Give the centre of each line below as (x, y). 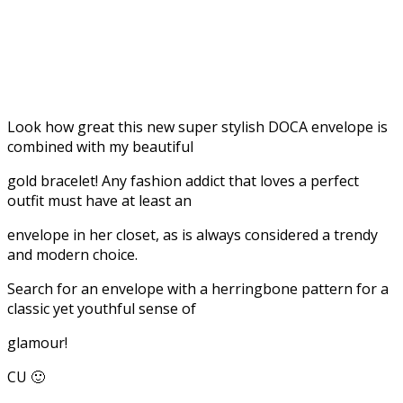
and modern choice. (72, 254)
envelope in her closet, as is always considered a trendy (193, 234)
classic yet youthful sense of (102, 308)
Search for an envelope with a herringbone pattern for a (198, 288)
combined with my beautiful (100, 146)
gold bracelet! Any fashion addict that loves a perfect (183, 180)
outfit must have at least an (99, 200)
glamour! (37, 342)
